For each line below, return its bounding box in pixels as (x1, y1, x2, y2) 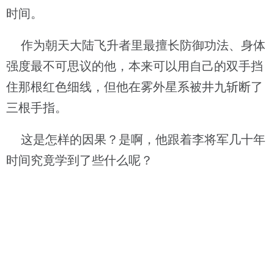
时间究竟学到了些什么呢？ (6, 154, 153, 167)
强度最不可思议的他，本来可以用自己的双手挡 (6, 59, 263, 73)
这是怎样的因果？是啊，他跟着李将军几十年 (6, 133, 265, 146)
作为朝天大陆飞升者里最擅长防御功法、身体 (6, 39, 265, 52)
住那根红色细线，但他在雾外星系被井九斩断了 (6, 80, 263, 94)
